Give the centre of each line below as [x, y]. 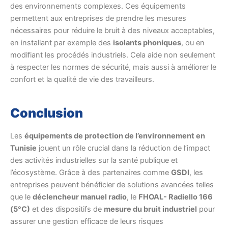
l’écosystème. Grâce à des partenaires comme [91, 173]
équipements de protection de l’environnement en [115, 136]
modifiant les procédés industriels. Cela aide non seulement [113, 55]
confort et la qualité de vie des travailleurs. [82, 80]
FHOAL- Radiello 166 [176, 197]
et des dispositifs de [67, 209]
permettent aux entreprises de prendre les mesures [98, 19]
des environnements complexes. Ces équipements [98, 6]
